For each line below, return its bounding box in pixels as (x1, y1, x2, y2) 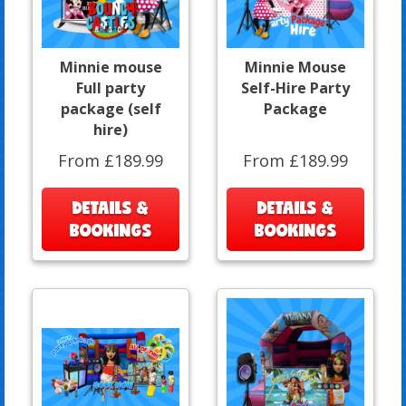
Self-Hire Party (241, 77, 350, 98)
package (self (60, 98, 161, 119)
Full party (76, 77, 145, 98)
